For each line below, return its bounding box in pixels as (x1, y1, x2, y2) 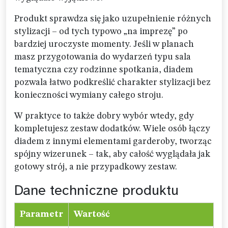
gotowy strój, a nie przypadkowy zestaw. (14, 162, 177, 172)
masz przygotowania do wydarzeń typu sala (14, 52, 191, 62)
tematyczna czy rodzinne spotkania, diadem (14, 65, 193, 74)
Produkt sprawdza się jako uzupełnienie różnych (14, 14, 211, 23)
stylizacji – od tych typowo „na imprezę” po (14, 27, 188, 36)
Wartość (74, 210, 110, 219)
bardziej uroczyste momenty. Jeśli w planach (14, 40, 194, 49)
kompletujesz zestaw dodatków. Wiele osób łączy (14, 124, 210, 133)
